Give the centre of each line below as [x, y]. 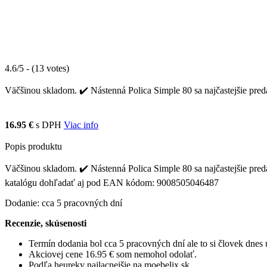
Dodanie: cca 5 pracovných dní [63, 203]
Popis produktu [33, 146]
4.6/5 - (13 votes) [37, 68]
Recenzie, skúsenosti [46, 223]
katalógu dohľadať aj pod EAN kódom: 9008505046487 [112, 182]
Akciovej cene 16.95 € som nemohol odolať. [113, 254]
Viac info [81, 125]
